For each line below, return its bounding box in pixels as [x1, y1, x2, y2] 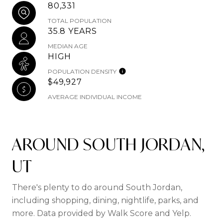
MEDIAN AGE [48, 42, 88, 50]
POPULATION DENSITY [48, 68, 116, 75]
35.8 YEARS [48, 26, 97, 36]
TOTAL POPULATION [48, 17, 111, 24]
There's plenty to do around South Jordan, [12, 183, 182, 192]
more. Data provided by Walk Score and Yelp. [12, 209, 191, 218]
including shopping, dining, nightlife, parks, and [12, 196, 199, 205]
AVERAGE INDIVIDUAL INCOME [48, 93, 142, 101]
